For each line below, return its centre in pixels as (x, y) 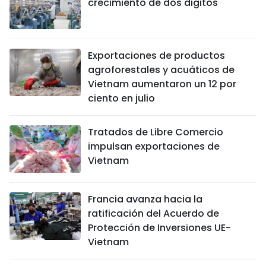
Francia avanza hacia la (145, 199)
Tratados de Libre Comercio (156, 132)
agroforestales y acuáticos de (161, 69)
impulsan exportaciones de (154, 146)
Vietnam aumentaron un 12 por (162, 84)
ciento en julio (121, 98)
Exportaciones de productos (156, 55)
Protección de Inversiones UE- (159, 227)
